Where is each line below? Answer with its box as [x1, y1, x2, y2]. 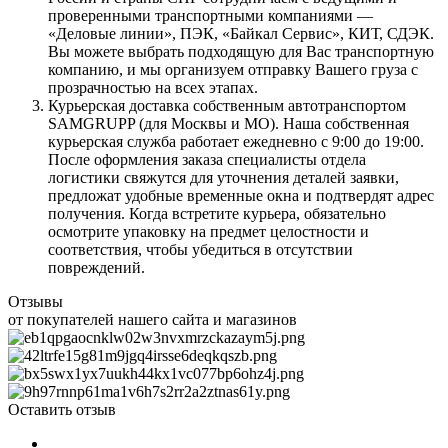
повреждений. [48, 259, 145, 277]
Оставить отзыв [8, 401, 116, 419]
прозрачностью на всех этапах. [48, 79, 258, 97]
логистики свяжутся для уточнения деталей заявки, [48, 169, 399, 187]
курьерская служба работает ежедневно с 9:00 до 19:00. [48, 133, 424, 151]
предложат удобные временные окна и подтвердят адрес [48, 187, 434, 205]
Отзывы [8, 293, 63, 311]
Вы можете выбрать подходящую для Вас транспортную [48, 43, 434, 61]
